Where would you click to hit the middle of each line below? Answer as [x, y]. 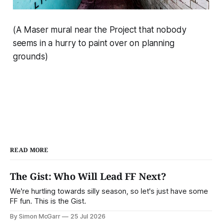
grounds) [30, 56]
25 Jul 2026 [88, 216]
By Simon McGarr [35, 216]
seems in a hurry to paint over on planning [93, 43]
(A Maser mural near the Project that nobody [99, 29]
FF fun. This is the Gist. [48, 201]
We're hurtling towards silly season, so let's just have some [109, 191]
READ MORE [29, 150]
